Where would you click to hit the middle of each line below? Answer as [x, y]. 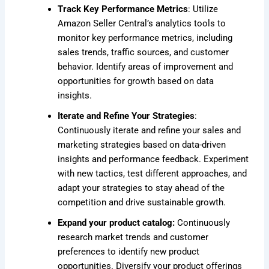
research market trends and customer [133, 237]
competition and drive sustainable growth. [142, 203]
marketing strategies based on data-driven [142, 145]
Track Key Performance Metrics [123, 9]
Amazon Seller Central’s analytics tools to [142, 24]
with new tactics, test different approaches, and [153, 174]
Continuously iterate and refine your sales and [150, 131]
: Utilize [203, 9]
